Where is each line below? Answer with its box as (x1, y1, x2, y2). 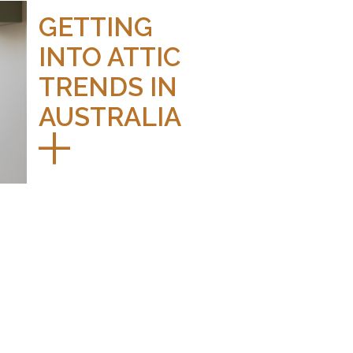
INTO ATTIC (38, 41, 180, 72)
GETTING (38, 11, 153, 43)
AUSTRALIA (38, 101, 181, 132)
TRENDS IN (38, 71, 177, 102)
